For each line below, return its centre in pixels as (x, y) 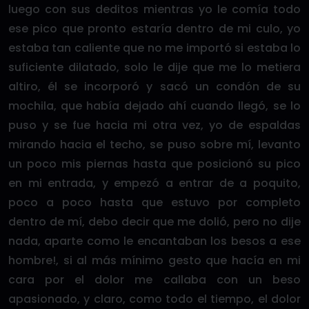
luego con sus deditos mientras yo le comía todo (154, 9)
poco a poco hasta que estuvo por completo (154, 202)
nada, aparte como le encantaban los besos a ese (154, 241)
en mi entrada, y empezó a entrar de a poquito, (154, 183)
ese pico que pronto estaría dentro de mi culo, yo (154, 29)
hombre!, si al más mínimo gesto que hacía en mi (154, 260)
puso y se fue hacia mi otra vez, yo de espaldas (154, 125)
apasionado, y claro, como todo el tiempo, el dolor (154, 299)
